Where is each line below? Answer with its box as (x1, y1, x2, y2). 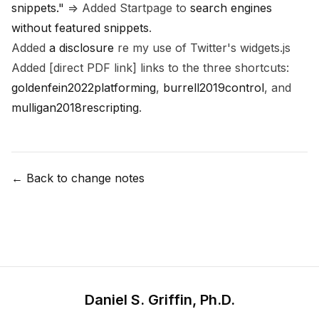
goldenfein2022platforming (11, 80, 156, 95)
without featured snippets (11, 21, 149, 35)
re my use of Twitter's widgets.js (114, 41, 291, 55)
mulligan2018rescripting (11, 100, 139, 115)
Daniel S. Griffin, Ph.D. (84, 291, 235, 308)
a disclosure (49, 41, 114, 55)
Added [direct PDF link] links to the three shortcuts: (11, 61, 289, 75)
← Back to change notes (11, 171, 145, 185)
